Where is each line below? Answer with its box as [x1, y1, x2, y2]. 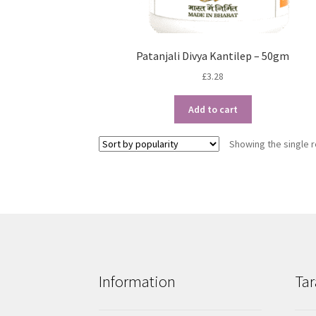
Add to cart [188, 103, 238, 116]
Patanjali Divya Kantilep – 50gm [136, 48, 290, 63]
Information [99, 271, 176, 291]
